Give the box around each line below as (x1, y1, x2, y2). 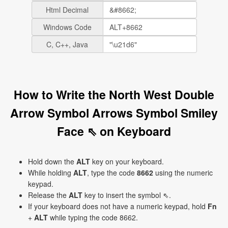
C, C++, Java (46, 39, 88, 49)
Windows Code (43, 22, 92, 32)
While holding (28, 167, 73, 178)
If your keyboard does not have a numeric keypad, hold (28, 201, 208, 211)
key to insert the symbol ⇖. (82, 190, 171, 200)
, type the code (87, 167, 137, 178)
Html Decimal (46, 5, 89, 15)
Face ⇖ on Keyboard (57, 123, 171, 139)
